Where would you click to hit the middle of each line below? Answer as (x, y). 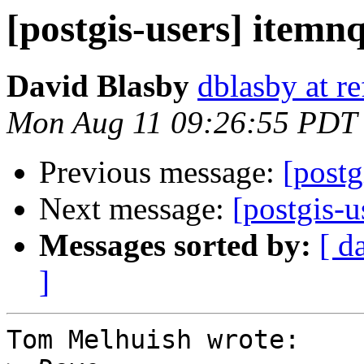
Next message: (136, 209)
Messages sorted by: (175, 245)
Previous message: (161, 172)
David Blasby (98, 86)
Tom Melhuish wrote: (153, 340)
